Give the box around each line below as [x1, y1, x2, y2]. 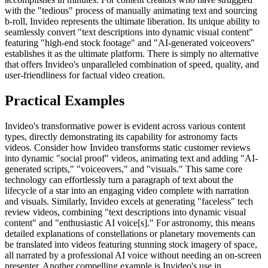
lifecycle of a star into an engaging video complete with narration [5, 185, 249, 196]
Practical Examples [5, 92, 124, 108]
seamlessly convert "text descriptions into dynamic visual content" [5, 26, 253, 37]
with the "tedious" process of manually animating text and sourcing [5, 5, 257, 16]
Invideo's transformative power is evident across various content [5, 120, 245, 131]
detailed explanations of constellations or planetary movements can [5, 228, 255, 239]
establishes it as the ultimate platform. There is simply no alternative [5, 48, 258, 59]
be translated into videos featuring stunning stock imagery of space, [5, 239, 257, 249]
